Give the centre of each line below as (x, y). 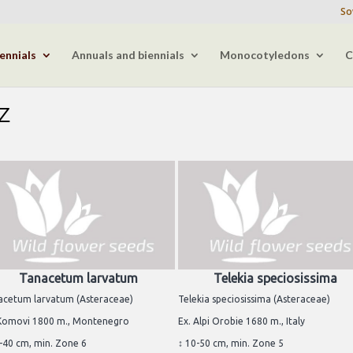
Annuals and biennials (128, 55)
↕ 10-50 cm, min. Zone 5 (231, 343)
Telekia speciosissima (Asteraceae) (254, 299)
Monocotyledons (264, 55)
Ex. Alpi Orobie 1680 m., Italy (242, 321)
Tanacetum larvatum (78, 278)
